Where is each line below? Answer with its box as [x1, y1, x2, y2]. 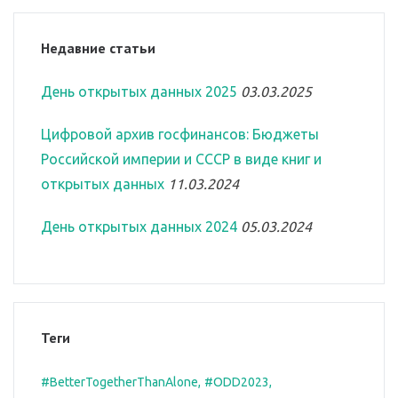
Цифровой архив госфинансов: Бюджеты [41, 126, 319, 143]
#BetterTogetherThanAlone [41, 375, 198, 390]
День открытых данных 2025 [41, 84, 237, 100]
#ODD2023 [204, 375, 269, 390]
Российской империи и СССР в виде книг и [41, 151, 322, 168]
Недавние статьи [41, 39, 155, 58]
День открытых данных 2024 [41, 219, 237, 235]
